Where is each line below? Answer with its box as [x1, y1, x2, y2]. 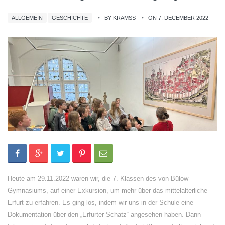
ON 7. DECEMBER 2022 [148, 15, 208, 21]
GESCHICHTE [52, 15, 88, 21]
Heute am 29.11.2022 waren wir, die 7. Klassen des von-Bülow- [8, 175, 190, 182]
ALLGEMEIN [12, 15, 43, 21]
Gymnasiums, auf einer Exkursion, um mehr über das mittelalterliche [8, 187, 207, 194]
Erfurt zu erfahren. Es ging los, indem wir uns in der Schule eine [8, 199, 193, 206]
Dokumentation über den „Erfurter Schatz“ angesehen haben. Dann [8, 211, 201, 218]
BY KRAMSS [104, 15, 136, 21]
